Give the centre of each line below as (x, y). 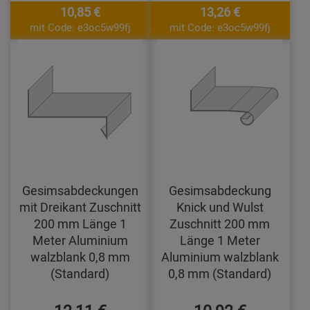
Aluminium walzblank (220, 257)
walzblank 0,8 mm (80, 257)
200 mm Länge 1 (80, 224)
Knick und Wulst (220, 207)
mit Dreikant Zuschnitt (80, 207)
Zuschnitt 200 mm (220, 224)
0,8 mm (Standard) (220, 274)
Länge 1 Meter (220, 240)
